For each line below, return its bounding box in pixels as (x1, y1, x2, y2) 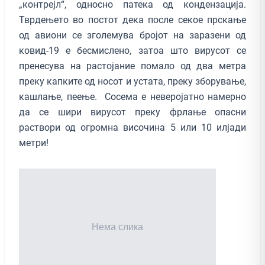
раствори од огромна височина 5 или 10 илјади (19, 121, 246, 133)
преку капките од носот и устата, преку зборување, (19, 75, 246, 87)
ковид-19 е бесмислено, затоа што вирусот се (19, 44, 246, 56)
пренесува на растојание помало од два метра (19, 60, 246, 72)
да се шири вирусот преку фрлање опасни (19, 106, 246, 118)
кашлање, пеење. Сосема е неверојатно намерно (19, 91, 246, 102)
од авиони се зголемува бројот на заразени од (19, 29, 246, 41)
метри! (19, 137, 49, 148)
